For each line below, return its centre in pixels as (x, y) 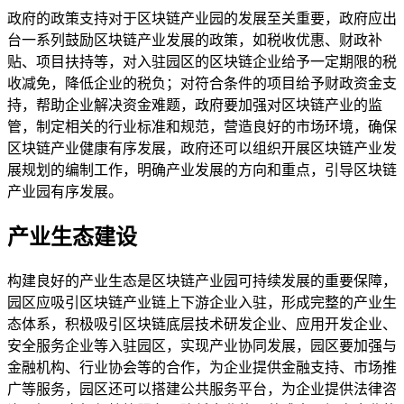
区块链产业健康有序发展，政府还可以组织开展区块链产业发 (202, 149)
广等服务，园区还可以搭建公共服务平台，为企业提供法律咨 (202, 390)
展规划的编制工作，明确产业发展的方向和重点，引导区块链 (202, 170)
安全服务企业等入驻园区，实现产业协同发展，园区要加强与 (202, 346)
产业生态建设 (72, 238)
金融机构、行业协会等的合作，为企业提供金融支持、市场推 (202, 368)
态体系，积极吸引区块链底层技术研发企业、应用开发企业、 (202, 325)
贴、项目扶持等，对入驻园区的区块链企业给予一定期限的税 (202, 62)
